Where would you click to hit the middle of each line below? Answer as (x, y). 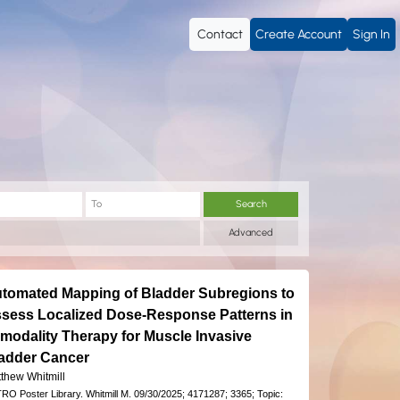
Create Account (299, 34)
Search (251, 204)
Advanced (251, 233)
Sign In (371, 34)
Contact (220, 34)
